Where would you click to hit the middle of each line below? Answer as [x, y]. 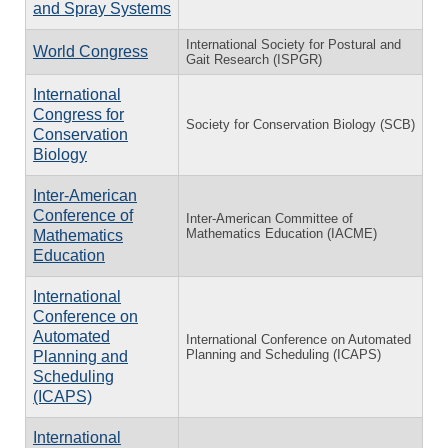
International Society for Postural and [293, 44]
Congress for [78, 114]
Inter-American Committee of [269, 218]
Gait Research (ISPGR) [254, 59]
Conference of [83, 215]
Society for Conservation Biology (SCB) [300, 124]
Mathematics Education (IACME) [281, 233]
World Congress [90, 51]
